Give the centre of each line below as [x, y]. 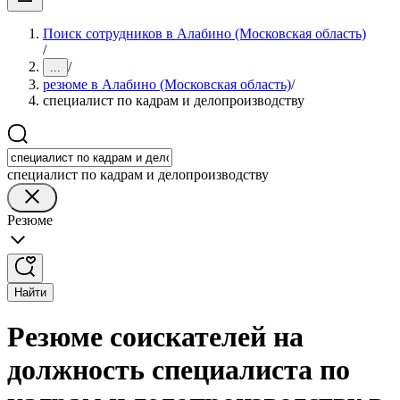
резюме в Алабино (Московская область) [167, 84]
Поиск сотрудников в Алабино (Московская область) [204, 33]
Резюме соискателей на [155, 337]
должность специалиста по [179, 370]
